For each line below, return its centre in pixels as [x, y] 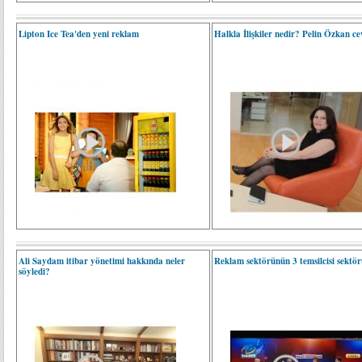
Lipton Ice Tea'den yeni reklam [79, 34]
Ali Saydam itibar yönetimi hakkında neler [102, 261]
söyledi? [34, 271]
